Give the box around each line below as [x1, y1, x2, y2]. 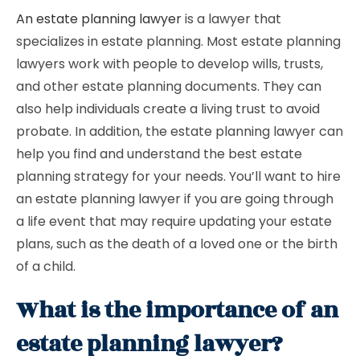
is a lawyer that [182, 10, 281, 28]
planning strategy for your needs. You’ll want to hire [16, 167, 341, 186]
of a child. [16, 257, 76, 276]
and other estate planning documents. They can [16, 77, 321, 96]
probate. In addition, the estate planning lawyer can [16, 122, 343, 141]
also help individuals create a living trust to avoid [16, 100, 320, 118]
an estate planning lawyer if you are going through [16, 190, 333, 208]
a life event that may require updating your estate [16, 212, 332, 231]
